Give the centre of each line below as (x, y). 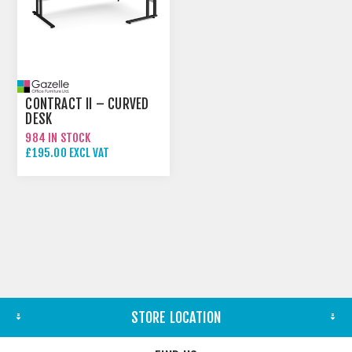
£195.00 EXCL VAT (68, 152)
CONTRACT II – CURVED (87, 104)
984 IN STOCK (58, 137)
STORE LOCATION (176, 317)
